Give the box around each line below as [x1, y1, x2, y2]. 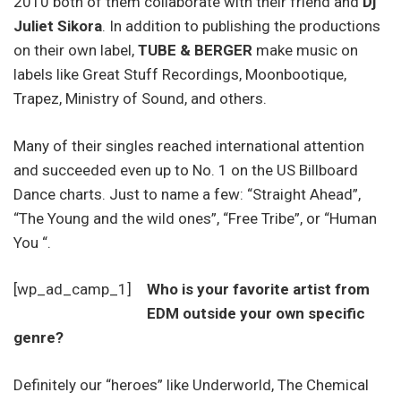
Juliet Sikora [13, 17, 102, 36]
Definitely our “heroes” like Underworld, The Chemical [13, 375, 369, 394]
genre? [13, 328, 64, 347]
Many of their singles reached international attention [13, 136, 364, 155]
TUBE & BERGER [138, 41, 252, 60]
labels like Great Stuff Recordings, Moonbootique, [13, 65, 346, 84]
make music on [252, 41, 358, 60]
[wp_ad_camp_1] [13, 280, 132, 299]
